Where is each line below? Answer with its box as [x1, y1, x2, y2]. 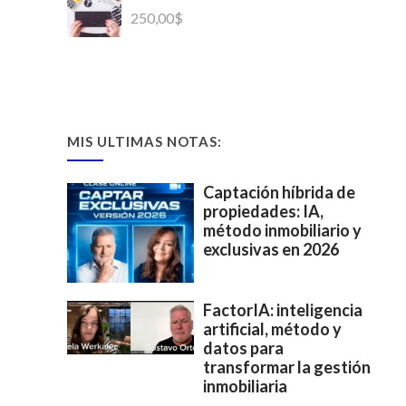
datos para [203, 338, 284, 359]
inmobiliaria [203, 376, 287, 397]
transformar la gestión [203, 357, 371, 378]
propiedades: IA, [203, 201, 324, 222]
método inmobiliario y [203, 220, 362, 241]
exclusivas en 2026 [203, 239, 339, 260]
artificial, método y [203, 319, 342, 340]
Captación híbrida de [203, 182, 355, 203]
